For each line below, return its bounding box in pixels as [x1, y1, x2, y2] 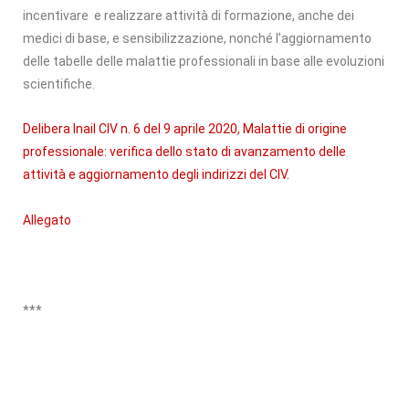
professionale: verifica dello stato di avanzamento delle [23, 143, 346, 159]
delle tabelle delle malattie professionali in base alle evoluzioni [23, 53, 384, 68]
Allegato [23, 212, 71, 227]
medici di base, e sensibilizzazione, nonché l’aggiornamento [23, 30, 372, 46]
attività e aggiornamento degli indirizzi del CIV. [23, 166, 289, 182]
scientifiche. [23, 76, 95, 91]
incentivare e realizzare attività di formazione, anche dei [23, 7, 354, 23]
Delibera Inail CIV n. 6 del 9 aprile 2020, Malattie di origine [23, 121, 347, 136]
